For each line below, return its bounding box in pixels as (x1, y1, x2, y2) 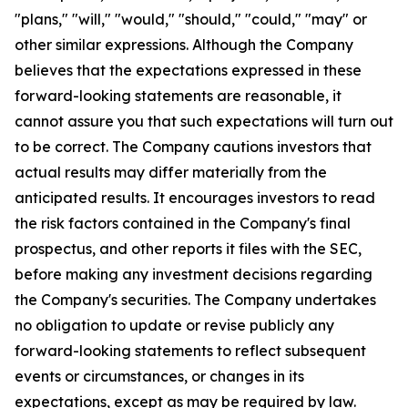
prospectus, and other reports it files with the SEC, (15, 240, 362, 258)
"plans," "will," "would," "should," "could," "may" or (15, 10, 367, 28)
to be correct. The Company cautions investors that (15, 138, 372, 156)
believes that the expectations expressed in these (15, 61, 362, 79)
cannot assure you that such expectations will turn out (15, 112, 393, 130)
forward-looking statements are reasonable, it (15, 87, 342, 105)
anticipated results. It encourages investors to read (15, 189, 375, 207)
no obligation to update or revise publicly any (15, 316, 334, 334)
